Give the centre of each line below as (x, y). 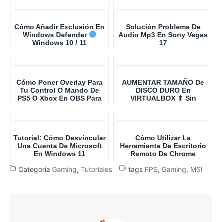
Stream (59, 106)
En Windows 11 (59, 154)
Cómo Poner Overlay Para (59, 82)
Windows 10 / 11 (59, 43)
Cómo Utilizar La (163, 138)
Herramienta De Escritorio (163, 146)
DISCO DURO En (163, 90)
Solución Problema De (163, 27)
